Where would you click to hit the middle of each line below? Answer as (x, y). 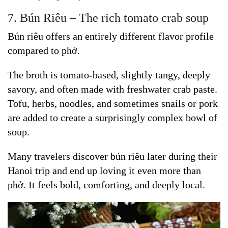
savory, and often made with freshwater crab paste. (112, 89)
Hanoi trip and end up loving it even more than (104, 170)
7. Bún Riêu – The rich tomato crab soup (108, 18)
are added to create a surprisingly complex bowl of (112, 117)
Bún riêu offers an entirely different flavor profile (111, 36)
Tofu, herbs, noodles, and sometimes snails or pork (113, 103)
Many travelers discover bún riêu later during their (112, 156)
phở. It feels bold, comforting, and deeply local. (106, 184)
